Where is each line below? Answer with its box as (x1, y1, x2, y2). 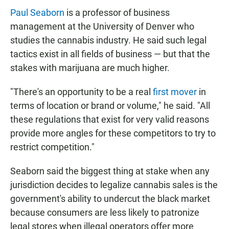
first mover (153, 86, 197, 97)
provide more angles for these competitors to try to (10, 127, 216, 139)
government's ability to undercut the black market (10, 193, 210, 204)
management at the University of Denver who (10, 20, 194, 32)
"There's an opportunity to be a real (10, 86, 153, 97)
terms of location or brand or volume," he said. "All (10, 100, 210, 111)
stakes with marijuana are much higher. (10, 62, 170, 73)
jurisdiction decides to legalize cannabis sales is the (10, 179, 218, 190)
